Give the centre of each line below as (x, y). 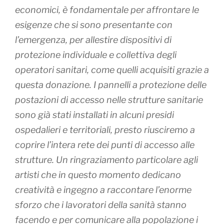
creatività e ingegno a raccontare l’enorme (103, 190)
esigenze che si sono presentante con (94, 25)
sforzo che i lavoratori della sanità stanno (101, 205)
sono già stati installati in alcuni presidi (94, 115)
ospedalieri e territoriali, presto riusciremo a (105, 130)
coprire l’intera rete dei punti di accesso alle (105, 145)
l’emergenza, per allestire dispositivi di (93, 40)
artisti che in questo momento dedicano (98, 175)
